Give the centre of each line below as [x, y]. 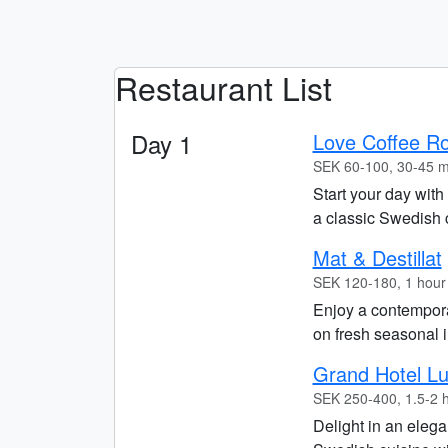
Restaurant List [223, 87]
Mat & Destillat [377, 257]
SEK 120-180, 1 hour [379, 282]
